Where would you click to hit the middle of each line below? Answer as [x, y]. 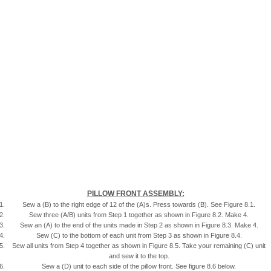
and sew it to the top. [139, 256]
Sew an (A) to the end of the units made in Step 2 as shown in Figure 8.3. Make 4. [139, 225]
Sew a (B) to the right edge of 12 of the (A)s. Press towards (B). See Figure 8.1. [139, 205]
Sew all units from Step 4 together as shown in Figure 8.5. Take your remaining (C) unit [139, 246]
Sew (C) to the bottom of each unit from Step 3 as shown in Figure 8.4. [139, 236]
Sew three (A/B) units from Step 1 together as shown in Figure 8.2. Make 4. [139, 215]
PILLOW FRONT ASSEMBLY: [135, 194]
